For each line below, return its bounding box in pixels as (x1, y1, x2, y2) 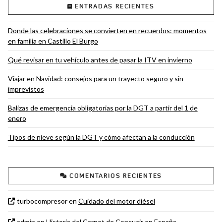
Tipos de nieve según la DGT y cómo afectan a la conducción (7, 133, 195, 142)
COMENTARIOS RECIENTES (69, 171, 163, 179)
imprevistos (7, 85, 44, 94)
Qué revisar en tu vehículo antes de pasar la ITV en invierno (7, 55, 192, 64)
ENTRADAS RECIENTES (74, 2, 155, 10)
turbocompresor (16, 196, 67, 205)
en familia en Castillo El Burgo (7, 37, 98, 46)
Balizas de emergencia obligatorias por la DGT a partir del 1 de (7, 104, 198, 112)
